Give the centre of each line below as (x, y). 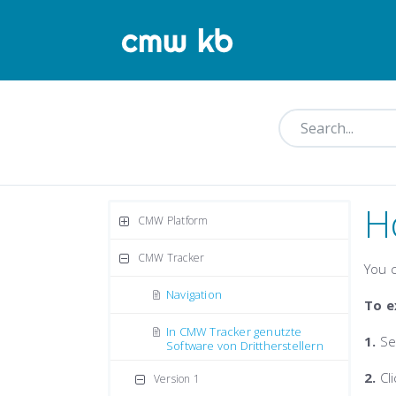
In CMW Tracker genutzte (234, 331)
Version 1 (177, 379)
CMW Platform (173, 221)
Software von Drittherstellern (245, 346)
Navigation (194, 294)
